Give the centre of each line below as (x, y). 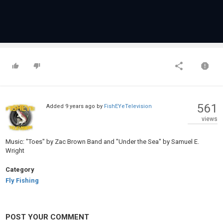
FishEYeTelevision (128, 106)
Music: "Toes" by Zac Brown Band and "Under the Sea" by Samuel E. (102, 142)
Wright (15, 151)
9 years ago (80, 106)
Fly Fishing (22, 180)
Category (20, 169)
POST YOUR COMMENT (47, 217)
